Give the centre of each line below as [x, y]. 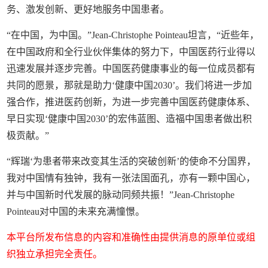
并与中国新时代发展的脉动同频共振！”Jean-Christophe [121, 194]
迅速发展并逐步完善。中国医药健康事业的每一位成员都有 [131, 68]
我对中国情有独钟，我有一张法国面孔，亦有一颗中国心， [131, 178]
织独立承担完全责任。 [55, 254]
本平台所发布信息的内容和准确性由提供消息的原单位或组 [131, 237]
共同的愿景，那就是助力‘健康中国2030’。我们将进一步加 [130, 85]
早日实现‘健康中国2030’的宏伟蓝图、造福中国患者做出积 [130, 118]
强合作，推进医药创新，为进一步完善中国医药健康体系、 [131, 102]
